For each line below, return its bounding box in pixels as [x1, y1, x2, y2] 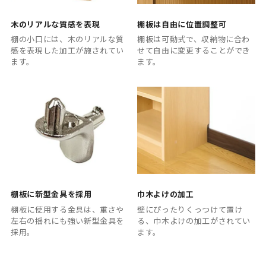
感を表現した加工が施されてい [11, 45, 125, 56]
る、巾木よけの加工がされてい [137, 214, 251, 226]
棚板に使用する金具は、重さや [11, 203, 125, 215]
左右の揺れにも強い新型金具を [11, 214, 125, 226]
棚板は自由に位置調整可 [137, 18, 227, 30]
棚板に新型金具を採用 [11, 188, 92, 200]
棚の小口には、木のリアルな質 [11, 33, 125, 45]
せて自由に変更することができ [137, 45, 251, 56]
